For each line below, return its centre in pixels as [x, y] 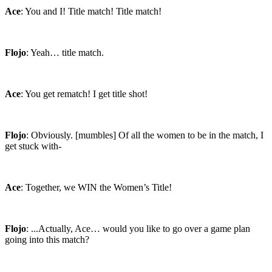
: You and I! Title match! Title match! [91, 12]
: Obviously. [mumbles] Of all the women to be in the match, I [145, 135]
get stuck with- [33, 146]
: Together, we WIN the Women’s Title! [96, 188]
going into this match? [47, 240]
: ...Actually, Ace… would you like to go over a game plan [138, 229]
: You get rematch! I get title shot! [84, 94]
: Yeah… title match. [65, 53]
